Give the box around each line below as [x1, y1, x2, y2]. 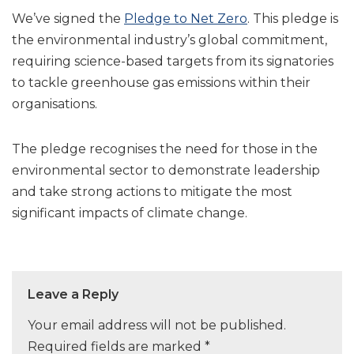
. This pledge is [247, 11, 338, 27]
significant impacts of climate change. [12, 205, 247, 221]
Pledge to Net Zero [124, 11, 247, 27]
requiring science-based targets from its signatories [12, 54, 333, 70]
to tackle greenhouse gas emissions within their [12, 75, 311, 91]
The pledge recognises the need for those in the [12, 141, 318, 157]
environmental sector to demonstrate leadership [12, 163, 320, 179]
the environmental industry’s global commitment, [12, 32, 327, 48]
